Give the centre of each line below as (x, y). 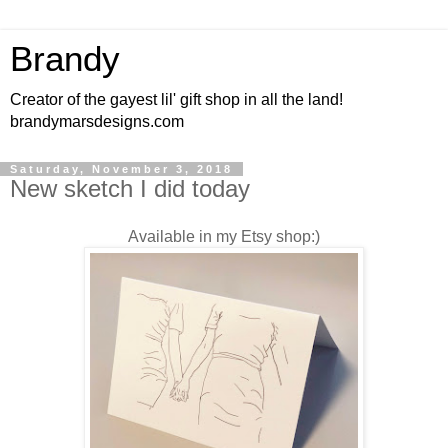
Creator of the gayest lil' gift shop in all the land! (176, 99)
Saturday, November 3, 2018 (121, 169)
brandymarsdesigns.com (97, 121)
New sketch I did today (130, 188)
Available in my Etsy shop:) (224, 236)
